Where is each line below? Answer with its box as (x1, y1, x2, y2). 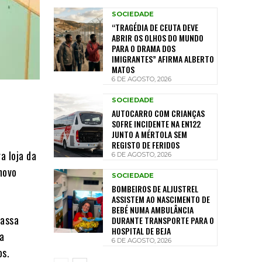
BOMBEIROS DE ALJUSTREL (112, 182, 198, 195)
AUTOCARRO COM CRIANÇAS (112, 106, 205, 119)
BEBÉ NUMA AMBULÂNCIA (112, 203, 194, 216)
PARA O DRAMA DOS (112, 42, 175, 54)
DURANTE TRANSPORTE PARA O (112, 213, 214, 226)
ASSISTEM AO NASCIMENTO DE (112, 192, 210, 205)
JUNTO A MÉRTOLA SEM (112, 127, 187, 140)
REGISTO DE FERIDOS (112, 138, 180, 151)
